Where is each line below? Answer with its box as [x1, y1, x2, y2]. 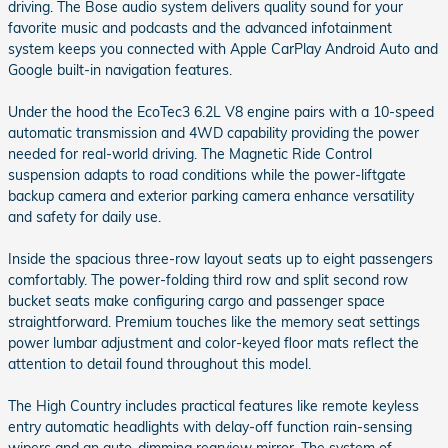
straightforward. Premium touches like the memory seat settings [8, 313, 420, 332]
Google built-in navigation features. [8, 61, 232, 80]
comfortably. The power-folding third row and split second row [8, 271, 408, 290]
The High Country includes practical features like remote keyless [8, 397, 419, 416]
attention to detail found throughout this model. [8, 355, 311, 374]
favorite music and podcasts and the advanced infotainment [8, 19, 392, 38]
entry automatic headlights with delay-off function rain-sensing [8, 418, 412, 437]
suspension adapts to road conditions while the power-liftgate [8, 166, 406, 185]
